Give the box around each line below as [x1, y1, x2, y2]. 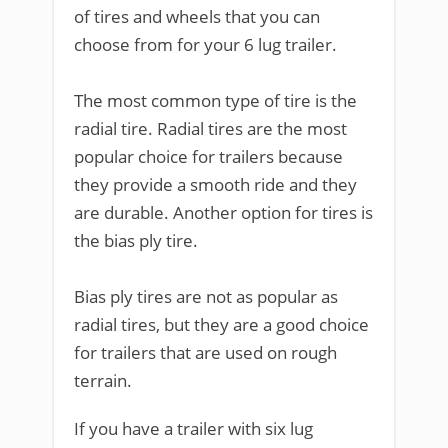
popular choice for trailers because [74, 145, 343, 168]
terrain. [74, 369, 132, 392]
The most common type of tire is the [74, 89, 357, 112]
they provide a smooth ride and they [74, 173, 357, 196]
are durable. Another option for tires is [74, 201, 373, 224]
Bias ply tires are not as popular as [74, 285, 338, 308]
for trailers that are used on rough [74, 341, 337, 364]
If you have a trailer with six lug [74, 417, 313, 440]
